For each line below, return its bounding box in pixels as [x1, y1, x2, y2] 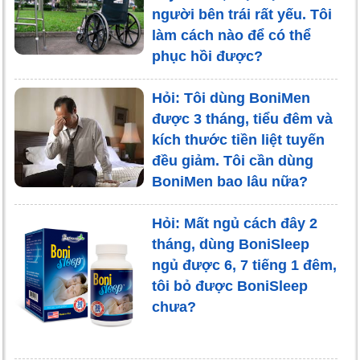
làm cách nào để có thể [151, 27, 311, 44]
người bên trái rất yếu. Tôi [151, 6, 332, 23]
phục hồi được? [151, 48, 263, 65]
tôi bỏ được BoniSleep [151, 278, 308, 295]
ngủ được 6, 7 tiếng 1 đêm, [151, 257, 337, 274]
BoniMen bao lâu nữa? [151, 174, 308, 190]
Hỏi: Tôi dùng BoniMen [151, 90, 310, 107]
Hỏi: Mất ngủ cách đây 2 [151, 215, 317, 232]
